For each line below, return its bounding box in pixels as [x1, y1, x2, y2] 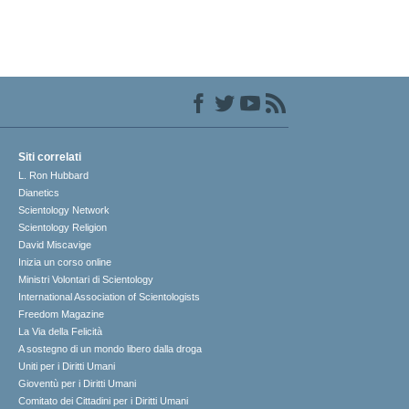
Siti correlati [18, 151, 82, 164]
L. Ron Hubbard [18, 170, 89, 182]
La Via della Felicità [18, 326, 103, 338]
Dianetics [18, 187, 60, 199]
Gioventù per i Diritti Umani [18, 378, 137, 390]
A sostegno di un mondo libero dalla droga [18, 343, 203, 355]
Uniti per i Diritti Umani [18, 361, 116, 372]
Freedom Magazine [18, 309, 105, 320]
